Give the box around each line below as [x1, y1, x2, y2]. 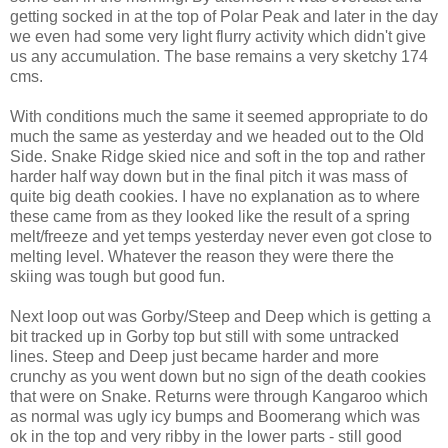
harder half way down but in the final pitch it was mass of [10, 167, 407, 185]
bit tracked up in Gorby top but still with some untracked [10, 327, 399, 345]
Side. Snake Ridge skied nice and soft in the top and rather [10, 147, 425, 165]
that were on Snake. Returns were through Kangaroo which [10, 387, 428, 405]
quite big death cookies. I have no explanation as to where [10, 187, 420, 205]
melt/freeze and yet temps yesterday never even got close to [10, 227, 432, 245]
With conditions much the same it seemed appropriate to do [10, 107, 428, 125]
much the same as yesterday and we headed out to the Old [10, 127, 424, 145]
